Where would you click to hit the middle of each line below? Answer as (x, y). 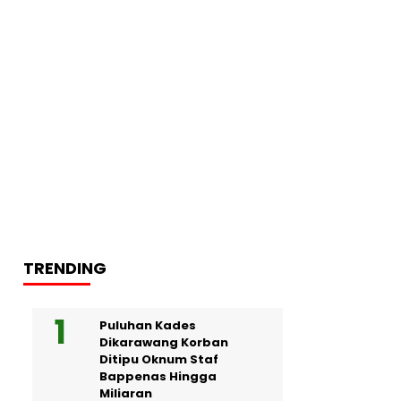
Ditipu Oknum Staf (159, 359)
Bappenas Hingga (158, 376)
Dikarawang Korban (164, 342)
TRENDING (65, 268)
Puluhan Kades (148, 325)
